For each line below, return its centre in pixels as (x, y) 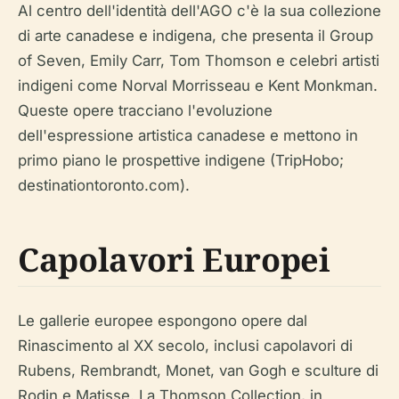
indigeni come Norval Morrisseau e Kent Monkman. (198, 85)
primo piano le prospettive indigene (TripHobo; (181, 160)
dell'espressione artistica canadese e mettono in (188, 135)
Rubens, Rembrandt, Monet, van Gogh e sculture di (198, 370)
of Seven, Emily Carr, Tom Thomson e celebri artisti (199, 60)
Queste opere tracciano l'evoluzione (145, 110)
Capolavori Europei (174, 259)
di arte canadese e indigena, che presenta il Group (195, 35)
